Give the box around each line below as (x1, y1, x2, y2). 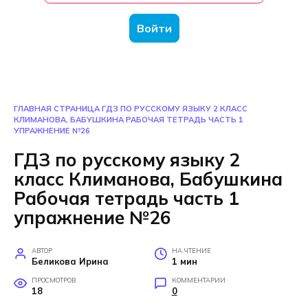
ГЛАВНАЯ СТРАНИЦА (14, 104, 100, 113)
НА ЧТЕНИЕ (171, 245, 211, 254)
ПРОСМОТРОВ (31, 275, 76, 284)
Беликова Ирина (31, 255, 109, 267)
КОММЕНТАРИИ (171, 275, 225, 284)
